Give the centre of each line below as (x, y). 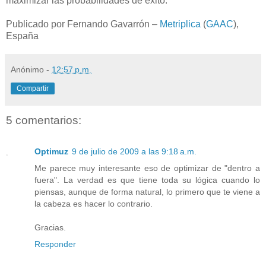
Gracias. (50, 227)
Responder (55, 244)
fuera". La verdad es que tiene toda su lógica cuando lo (147, 180)
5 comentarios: (44, 121)
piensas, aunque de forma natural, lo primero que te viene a (147, 191)
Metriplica (180, 24)
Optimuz (51, 151)
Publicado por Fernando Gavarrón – (83, 24)
